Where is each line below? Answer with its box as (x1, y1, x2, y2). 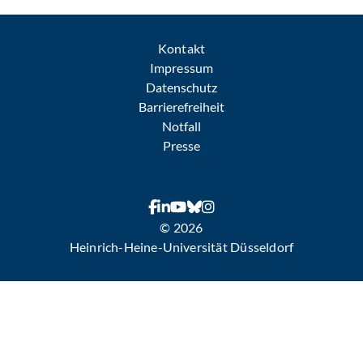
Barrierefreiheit (138, 99, 225, 114)
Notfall (161, 118, 202, 134)
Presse (162, 138, 201, 153)
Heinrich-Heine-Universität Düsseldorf (69, 239, 294, 254)
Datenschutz (145, 79, 218, 95)
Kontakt (158, 41, 205, 56)
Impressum (150, 60, 213, 75)
